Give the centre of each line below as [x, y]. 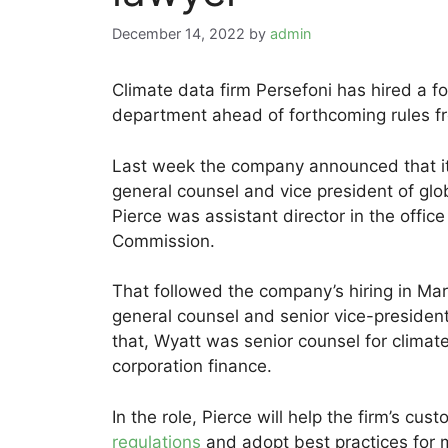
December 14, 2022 [178, 34]
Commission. [163, 240]
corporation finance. [192, 366]
